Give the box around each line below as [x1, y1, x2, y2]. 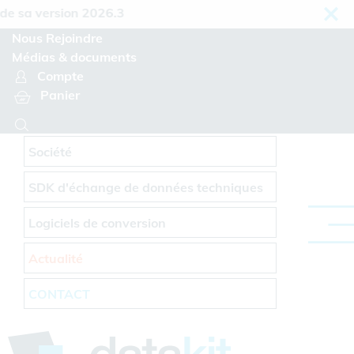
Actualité [28, 250, 84, 266]
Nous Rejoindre [12, 30, 103, 46]
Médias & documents [12, 49, 137, 65]
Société [28, 144, 73, 160]
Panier [40, 87, 81, 103]
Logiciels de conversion [28, 215, 167, 231]
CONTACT [28, 286, 91, 302]
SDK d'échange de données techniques [28, 179, 264, 195]
